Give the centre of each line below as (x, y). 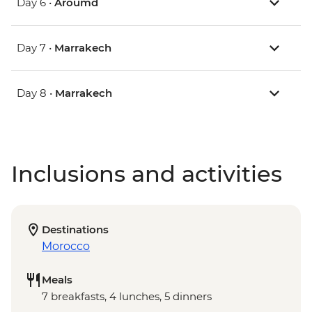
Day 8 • (36, 93)
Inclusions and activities (147, 174)
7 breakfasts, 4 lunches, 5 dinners (127, 297)
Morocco (66, 247)
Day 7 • (36, 48)
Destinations (75, 230)
